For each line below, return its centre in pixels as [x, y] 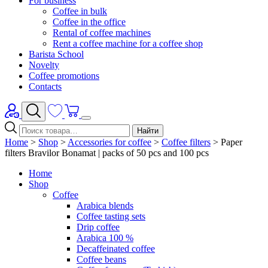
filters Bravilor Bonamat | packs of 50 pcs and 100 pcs [107, 153]
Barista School [56, 54]
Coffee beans [101, 259]
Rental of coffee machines [102, 33]
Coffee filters [186, 142]
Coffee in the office [89, 22]
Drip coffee [98, 227]
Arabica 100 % [105, 238]
